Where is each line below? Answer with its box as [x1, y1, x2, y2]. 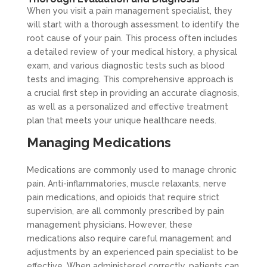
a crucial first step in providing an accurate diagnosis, [26, 88, 239, 98]
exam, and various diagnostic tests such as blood [26, 61, 225, 71]
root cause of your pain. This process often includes [26, 33, 237, 44]
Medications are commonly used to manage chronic [26, 165, 237, 175]
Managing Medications [26, 135, 171, 151]
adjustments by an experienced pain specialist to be [26, 247, 238, 257]
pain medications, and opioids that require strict [26, 193, 219, 203]
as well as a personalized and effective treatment [26, 102, 228, 112]
